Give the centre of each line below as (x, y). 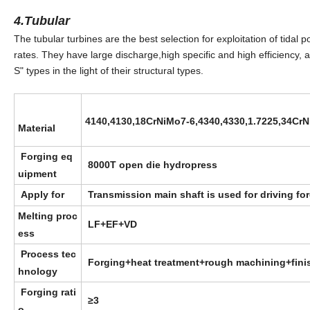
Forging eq (45, 157)
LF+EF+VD (111, 225)
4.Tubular (42, 21)
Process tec (47, 254)
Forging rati (47, 292)
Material (37, 128)
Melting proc (48, 216)
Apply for (41, 195)
